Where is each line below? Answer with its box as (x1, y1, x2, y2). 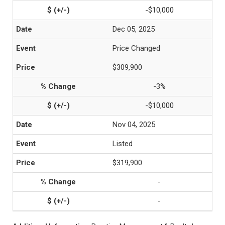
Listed (113, 139, 133, 148)
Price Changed (113, 44, 160, 53)
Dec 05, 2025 (113, 25, 155, 34)
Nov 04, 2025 (113, 120, 155, 129)
